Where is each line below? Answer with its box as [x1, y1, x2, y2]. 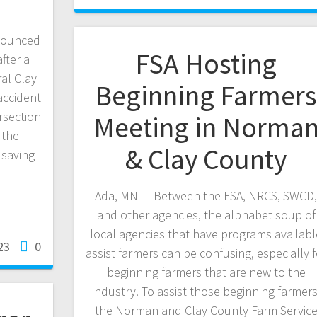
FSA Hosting [135, 46, 277, 82]
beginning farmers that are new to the [106, 264, 306, 281]
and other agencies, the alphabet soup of [96, 207, 316, 224]
